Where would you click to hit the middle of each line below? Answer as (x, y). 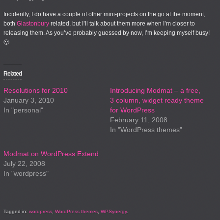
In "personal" (23, 110)
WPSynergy (114, 211)
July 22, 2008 (24, 164)
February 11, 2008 (139, 120)
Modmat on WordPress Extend (51, 154)
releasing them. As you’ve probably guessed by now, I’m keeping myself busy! (107, 33)
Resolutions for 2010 (36, 90)
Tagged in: (16, 211)
